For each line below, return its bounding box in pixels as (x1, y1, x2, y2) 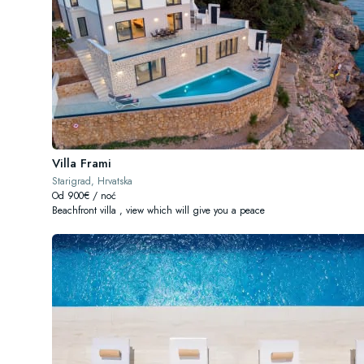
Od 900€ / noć (52, 188, 116, 203)
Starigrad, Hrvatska (52, 174, 132, 188)
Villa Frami (52, 154, 111, 172)
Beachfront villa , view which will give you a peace (52, 203, 265, 218)
